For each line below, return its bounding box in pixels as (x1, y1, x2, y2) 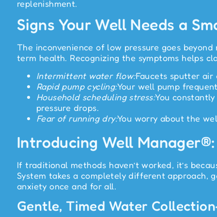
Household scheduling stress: (36, 91, 155, 102)
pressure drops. (36, 102, 99, 113)
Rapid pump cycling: (36, 80, 117, 92)
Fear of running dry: (36, 112, 117, 124)
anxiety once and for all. (17, 180, 116, 191)
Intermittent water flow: (36, 70, 136, 81)
